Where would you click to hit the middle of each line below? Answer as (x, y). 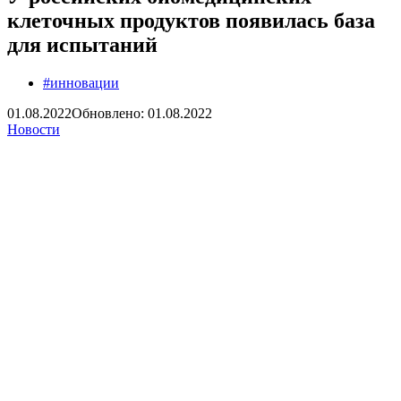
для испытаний (82, 44)
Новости (34, 129)
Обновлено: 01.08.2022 (142, 113)
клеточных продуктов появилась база (191, 20)
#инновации (81, 82)
